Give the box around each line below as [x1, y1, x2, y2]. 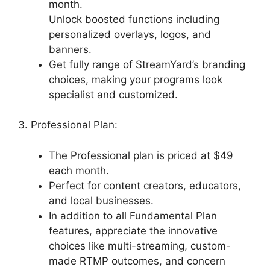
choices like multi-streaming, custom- [49, 239, 231, 252]
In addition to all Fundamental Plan [49, 209, 217, 222]
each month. [49, 164, 109, 177]
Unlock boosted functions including [49, 13, 219, 25]
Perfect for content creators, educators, [49, 179, 241, 192]
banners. [49, 43, 92, 55]
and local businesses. [49, 194, 154, 207]
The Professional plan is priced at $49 [49, 149, 233, 162]
